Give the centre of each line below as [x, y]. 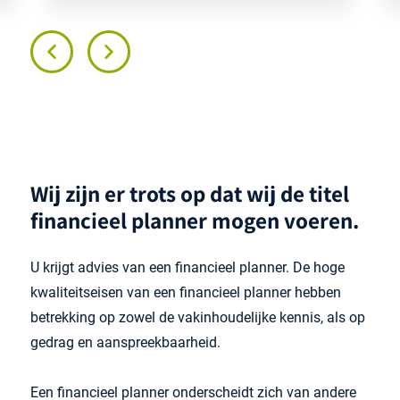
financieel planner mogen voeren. [195, 220]
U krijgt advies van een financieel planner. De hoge [187, 267]
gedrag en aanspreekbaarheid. [125, 342]
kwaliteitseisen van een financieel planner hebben [186, 292]
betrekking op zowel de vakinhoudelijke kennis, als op [198, 317]
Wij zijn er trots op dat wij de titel [190, 193]
